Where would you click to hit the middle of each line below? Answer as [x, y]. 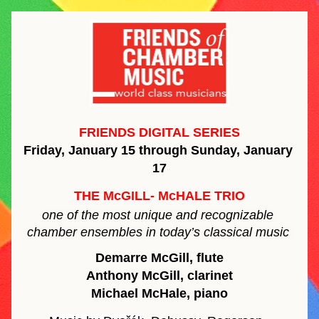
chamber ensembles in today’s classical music [159, 232]
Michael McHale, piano [159, 293]
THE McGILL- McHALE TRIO [159, 196]
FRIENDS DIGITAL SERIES [159, 132]
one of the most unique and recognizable [158, 215]
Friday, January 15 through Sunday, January [158, 150]
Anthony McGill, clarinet [159, 276]
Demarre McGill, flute [159, 258]
